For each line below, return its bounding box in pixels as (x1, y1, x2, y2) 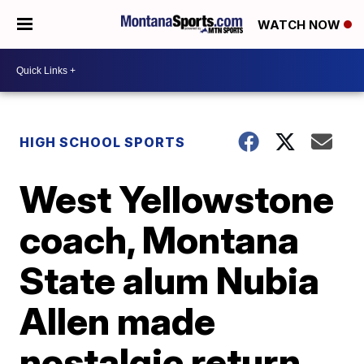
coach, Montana (19, 217, 300, 262)
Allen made (19, 298, 216, 344)
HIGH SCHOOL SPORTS (19, 134, 186, 150)
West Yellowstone (19, 176, 335, 222)
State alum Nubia (19, 258, 320, 303)
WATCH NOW (258, 17, 344, 33)
